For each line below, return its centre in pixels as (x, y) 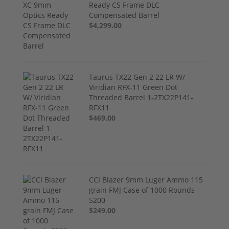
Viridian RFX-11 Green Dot (133, 87)
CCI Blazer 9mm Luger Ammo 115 (146, 179)
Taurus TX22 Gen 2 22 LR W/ (137, 77)
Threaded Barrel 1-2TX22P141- (141, 97)
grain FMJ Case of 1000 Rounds (142, 190)
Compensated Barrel (124, 15)
